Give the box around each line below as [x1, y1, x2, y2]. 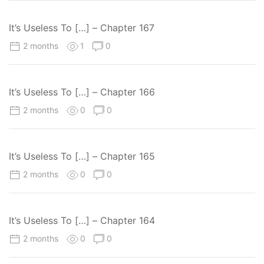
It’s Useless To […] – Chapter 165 [9, 150, 155, 162]
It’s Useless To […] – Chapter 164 [9, 214, 155, 227]
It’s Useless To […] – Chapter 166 [9, 85, 155, 98]
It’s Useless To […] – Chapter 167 [9, 21, 154, 34]
